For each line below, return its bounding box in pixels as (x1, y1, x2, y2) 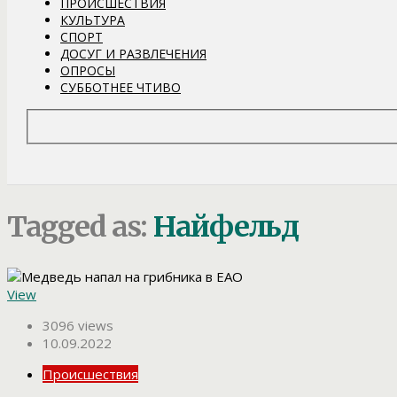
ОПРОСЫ (60, 61, 115, 79)
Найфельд (152, 208, 300, 245)
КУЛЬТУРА (60, 11, 125, 28)
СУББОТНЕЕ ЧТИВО (60, 78, 181, 96)
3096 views (43, 316, 113, 335)
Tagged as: (7, 208, 153, 245)
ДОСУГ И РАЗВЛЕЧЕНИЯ (60, 44, 206, 62)
